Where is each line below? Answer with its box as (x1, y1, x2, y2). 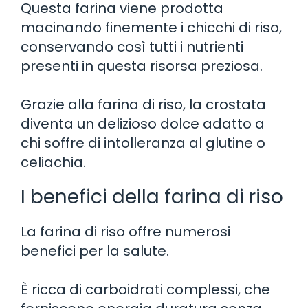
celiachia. (21, 152, 86, 172)
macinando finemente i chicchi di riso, (21, 17, 282, 37)
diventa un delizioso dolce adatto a (21, 113, 265, 133)
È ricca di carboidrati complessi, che (21, 279, 270, 299)
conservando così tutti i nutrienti (21, 36, 243, 56)
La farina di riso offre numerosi (21, 221, 230, 241)
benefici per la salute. (21, 241, 169, 261)
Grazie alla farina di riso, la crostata (21, 94, 266, 114)
